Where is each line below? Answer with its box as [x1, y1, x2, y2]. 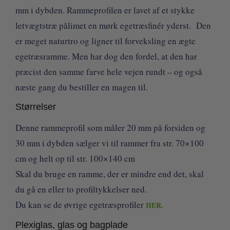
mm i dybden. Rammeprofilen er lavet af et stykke [15, 4, 195, 16]
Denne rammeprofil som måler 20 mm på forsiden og [15, 122, 205, 134]
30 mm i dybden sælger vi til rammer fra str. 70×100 [15, 137, 204, 149]
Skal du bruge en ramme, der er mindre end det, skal [15, 168, 204, 180]
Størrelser [15, 102, 56, 112]
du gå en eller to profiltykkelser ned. [15, 183, 147, 196]
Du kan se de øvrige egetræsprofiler [15, 199, 146, 211]
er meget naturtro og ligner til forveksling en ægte [15, 34, 196, 47]
